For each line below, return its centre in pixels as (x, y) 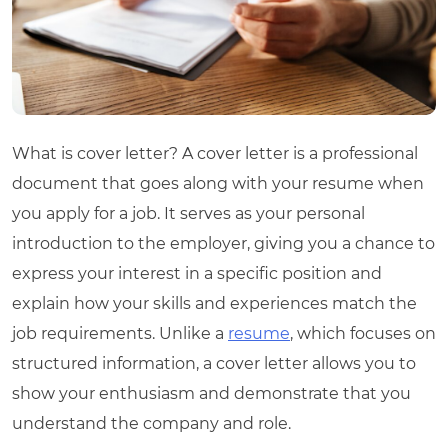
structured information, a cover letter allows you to (214, 363)
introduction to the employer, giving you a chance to (223, 243)
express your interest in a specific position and (197, 273)
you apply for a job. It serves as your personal (188, 213)
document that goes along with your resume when (218, 183)
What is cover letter (90, 153)
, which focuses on (363, 333)
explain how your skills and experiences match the (214, 303)
